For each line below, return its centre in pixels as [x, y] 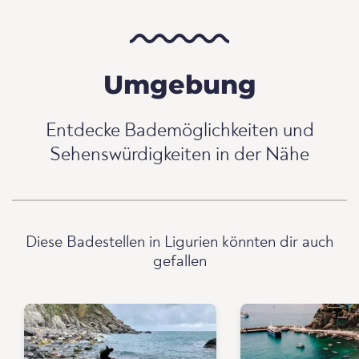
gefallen [179, 262]
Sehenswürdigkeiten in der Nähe [179, 155]
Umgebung [179, 84]
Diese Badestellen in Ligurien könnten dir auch [179, 242]
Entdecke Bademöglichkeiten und [179, 131]
